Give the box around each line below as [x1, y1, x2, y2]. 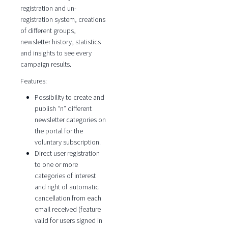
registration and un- [20, 4, 76, 13]
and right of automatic [34, 182, 99, 192]
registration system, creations [20, 15, 105, 24]
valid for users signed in [34, 216, 102, 225]
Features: [20, 76, 47, 85]
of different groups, [20, 26, 76, 36]
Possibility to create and [34, 93, 104, 102]
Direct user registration [34, 149, 100, 158]
